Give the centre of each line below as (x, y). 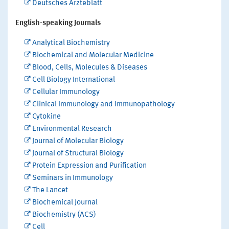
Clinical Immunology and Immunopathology (103, 105)
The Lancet (50, 191)
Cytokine (46, 117)
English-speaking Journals (58, 24)
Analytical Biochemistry (71, 43)
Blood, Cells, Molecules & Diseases (89, 68)
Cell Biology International (73, 80)
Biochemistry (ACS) (64, 215)
